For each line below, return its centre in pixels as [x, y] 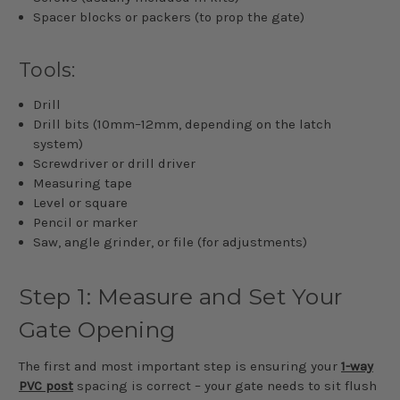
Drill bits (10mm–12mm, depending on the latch [183, 124]
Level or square [81, 202]
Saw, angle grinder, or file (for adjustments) [171, 242]
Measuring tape [83, 183]
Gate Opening [97, 329]
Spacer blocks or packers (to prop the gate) [169, 17]
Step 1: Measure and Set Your [180, 296]
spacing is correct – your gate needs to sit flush [225, 385]
